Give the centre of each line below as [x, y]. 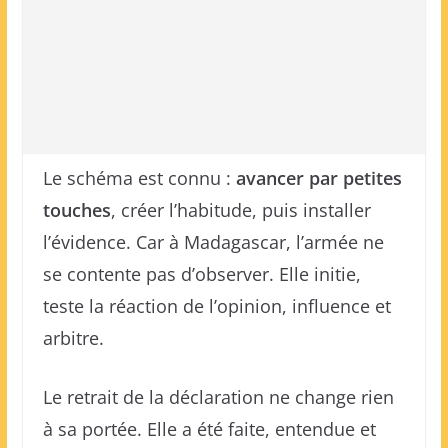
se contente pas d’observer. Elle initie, [201, 274]
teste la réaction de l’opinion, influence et [216, 306]
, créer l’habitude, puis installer [240, 210]
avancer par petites [318, 178]
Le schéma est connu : [139, 178]
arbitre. [73, 338]
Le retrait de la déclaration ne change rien [218, 397]
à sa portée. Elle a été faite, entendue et [209, 429]
